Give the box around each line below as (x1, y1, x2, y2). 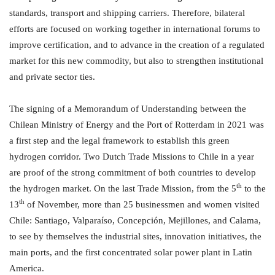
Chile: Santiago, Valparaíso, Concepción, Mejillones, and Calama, (9, 215, 261, 226)
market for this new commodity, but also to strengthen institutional (9, 56, 263, 66)
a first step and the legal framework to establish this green (9, 136, 230, 146)
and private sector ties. (9, 72, 95, 82)
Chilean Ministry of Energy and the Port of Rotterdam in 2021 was (9, 120, 264, 130)
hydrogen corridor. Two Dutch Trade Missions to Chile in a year (9, 152, 254, 162)
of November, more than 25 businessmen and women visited (25, 199, 260, 210)
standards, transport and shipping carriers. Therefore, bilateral (9, 8, 245, 18)
